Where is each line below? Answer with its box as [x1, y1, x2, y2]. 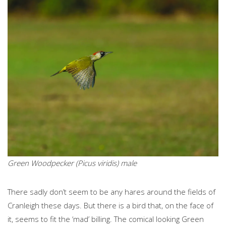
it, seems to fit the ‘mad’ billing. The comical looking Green [8, 214, 204, 224]
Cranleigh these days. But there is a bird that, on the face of [8, 200, 213, 211]
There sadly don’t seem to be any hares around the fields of [8, 187, 215, 197]
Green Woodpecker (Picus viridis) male [8, 158, 137, 168]
